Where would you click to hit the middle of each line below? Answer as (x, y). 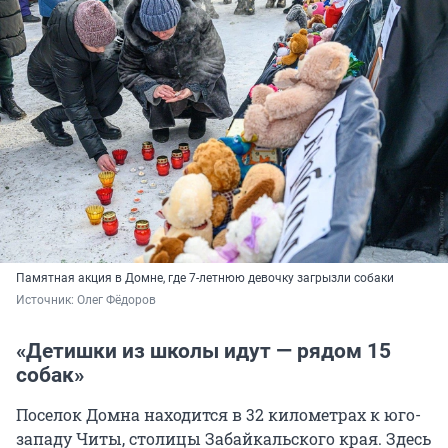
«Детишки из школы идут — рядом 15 (203, 351)
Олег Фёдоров (116, 300)
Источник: (46, 300)
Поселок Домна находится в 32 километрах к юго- (218, 415)
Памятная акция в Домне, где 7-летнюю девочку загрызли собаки (205, 278)
